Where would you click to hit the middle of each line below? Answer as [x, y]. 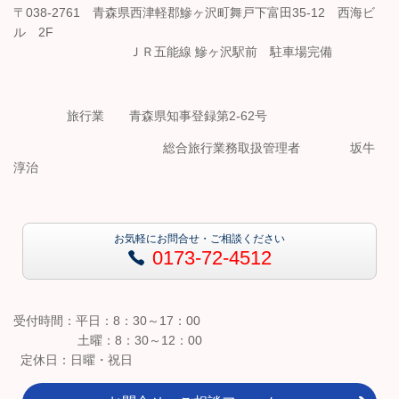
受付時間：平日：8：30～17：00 [126, 320]
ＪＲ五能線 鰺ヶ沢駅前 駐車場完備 [173, 51]
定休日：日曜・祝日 [73, 359]
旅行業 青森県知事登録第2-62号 [163, 115]
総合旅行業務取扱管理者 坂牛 [269, 147]
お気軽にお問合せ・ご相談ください [199, 238]
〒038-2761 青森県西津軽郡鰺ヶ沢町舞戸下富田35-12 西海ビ [194, 12]
